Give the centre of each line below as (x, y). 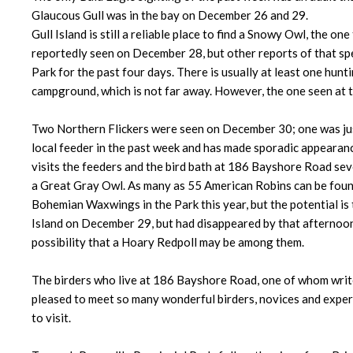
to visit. (51, 318)
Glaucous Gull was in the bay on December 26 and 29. (170, 15)
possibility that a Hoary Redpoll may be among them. (168, 242)
